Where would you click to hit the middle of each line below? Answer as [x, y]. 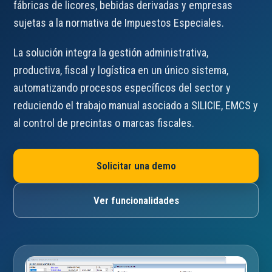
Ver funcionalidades [136, 200]
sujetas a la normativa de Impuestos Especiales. [119, 23]
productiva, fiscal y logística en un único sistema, [121, 70]
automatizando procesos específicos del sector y [122, 88]
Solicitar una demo [136, 166]
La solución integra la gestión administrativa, [111, 53]
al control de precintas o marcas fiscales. [104, 123]
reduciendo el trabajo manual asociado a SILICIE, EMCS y [136, 105]
